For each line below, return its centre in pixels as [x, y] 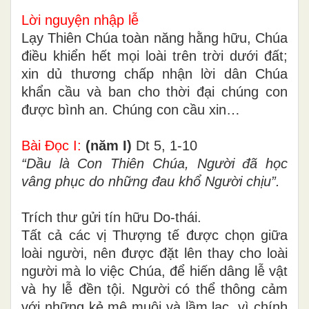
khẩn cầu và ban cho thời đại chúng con [154, 92]
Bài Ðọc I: [51, 146]
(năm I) [109, 146]
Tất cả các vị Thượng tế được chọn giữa [154, 236]
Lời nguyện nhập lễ [92, 20]
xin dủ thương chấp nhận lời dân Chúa [154, 74]
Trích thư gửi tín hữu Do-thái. [111, 218]
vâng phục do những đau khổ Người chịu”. [151, 182]
